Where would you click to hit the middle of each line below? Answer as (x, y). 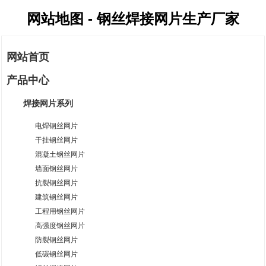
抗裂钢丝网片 (57, 183)
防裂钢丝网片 (57, 240)
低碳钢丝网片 (57, 254)
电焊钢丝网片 (57, 126)
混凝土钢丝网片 (60, 154)
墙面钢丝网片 (57, 168)
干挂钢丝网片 (57, 140)
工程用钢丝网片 (60, 211)
